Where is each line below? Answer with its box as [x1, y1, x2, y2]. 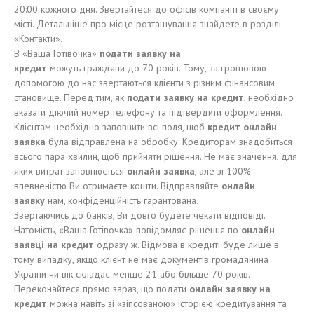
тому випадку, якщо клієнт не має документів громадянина [14, 253, 268, 266]
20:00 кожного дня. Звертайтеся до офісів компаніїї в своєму [14, 3, 279, 15]
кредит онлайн [207, 121, 277, 133]
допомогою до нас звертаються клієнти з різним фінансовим [14, 76, 275, 89]
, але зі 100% [195, 165, 251, 177]
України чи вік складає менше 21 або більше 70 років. [14, 268, 250, 280]
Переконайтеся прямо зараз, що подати [14, 282, 189, 295]
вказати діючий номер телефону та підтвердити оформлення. [14, 106, 282, 118]
